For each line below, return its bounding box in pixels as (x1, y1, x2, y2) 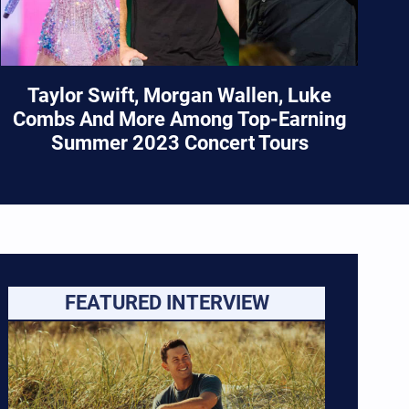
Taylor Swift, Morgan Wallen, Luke (27, 84, 332, 108)
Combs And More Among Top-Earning (12, 108, 347, 131)
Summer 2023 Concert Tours (50, 131, 309, 155)
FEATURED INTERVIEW (64, 291, 269, 315)
